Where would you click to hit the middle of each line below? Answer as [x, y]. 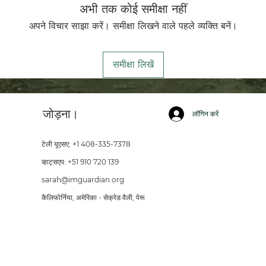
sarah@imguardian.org [83, 180]
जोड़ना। [60, 114]
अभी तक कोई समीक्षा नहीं [133, 9]
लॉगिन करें [205, 114]
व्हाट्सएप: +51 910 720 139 [80, 162]
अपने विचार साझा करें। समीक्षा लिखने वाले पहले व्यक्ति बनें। [133, 26]
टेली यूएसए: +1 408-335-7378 [86, 144]
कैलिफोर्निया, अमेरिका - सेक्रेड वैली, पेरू [93, 197]
